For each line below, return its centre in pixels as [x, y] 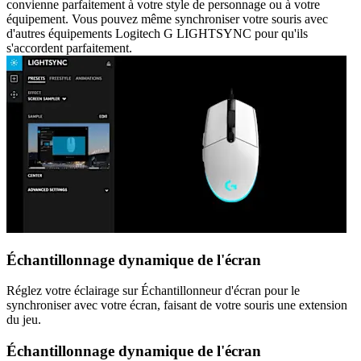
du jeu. [24, 320]
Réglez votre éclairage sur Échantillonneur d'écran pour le [153, 291]
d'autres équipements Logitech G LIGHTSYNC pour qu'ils [157, 33]
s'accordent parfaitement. [69, 48]
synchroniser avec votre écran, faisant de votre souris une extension [177, 305]
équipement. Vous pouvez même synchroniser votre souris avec [167, 19]
